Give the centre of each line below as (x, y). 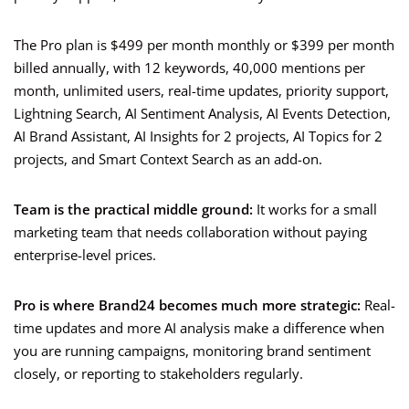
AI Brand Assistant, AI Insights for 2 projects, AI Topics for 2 (198, 136)
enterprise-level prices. (85, 255)
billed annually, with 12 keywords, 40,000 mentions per (189, 68)
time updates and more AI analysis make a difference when (199, 328)
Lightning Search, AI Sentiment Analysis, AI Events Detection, (202, 114)
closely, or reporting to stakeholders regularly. (158, 374)
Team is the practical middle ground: (133, 210)
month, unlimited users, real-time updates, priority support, (201, 91)
